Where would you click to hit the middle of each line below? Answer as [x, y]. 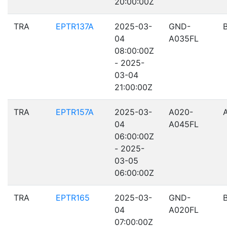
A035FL [184, 39]
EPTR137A [75, 26]
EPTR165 [73, 198]
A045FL [184, 124]
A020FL [184, 210]
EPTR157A [75, 112]
